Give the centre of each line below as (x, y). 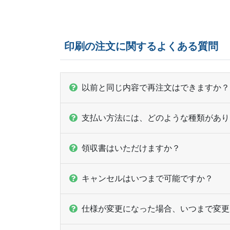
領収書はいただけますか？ (131, 148)
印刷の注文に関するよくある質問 (141, 46)
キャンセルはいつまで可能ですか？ (147, 178)
